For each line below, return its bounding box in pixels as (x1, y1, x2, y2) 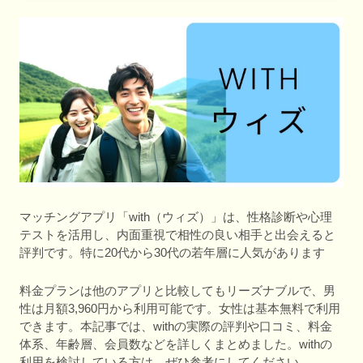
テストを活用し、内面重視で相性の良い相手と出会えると (19, 227, 335, 241)
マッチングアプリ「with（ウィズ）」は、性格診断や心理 (19, 209, 332, 224)
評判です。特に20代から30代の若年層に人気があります (19, 245, 325, 259)
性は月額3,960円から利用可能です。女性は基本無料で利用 (19, 301, 340, 315)
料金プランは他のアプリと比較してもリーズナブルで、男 (19, 284, 335, 297)
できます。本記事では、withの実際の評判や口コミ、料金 (19, 319, 332, 333)
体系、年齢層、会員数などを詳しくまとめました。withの (19, 337, 332, 351)
